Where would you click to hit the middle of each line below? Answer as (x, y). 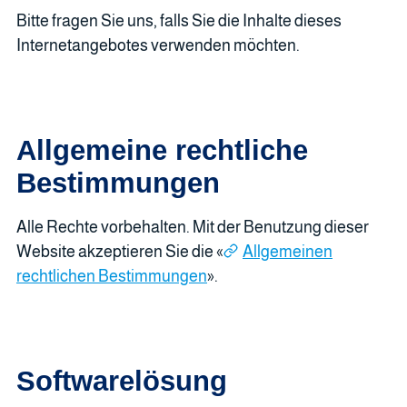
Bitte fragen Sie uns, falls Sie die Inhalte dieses (179, 20)
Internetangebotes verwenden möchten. (158, 45)
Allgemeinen (288, 251)
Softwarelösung (122, 380)
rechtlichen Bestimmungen (112, 276)
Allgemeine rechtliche (162, 149)
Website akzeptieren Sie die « (120, 251)
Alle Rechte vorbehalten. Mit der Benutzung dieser (193, 227)
